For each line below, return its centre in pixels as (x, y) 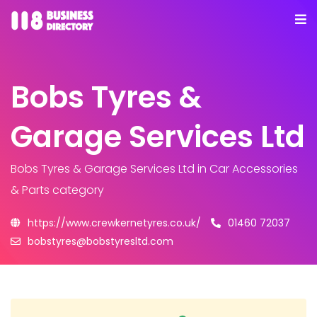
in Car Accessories (246, 169)
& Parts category (57, 190)
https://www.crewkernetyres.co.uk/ (114, 223)
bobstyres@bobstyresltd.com (100, 241)
